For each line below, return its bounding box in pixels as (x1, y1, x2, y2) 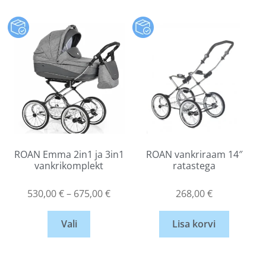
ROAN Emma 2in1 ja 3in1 (14, 147, 124, 161)
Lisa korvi (172, 217, 216, 231)
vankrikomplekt (34, 159, 104, 172)
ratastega (172, 159, 216, 172)
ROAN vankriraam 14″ (145, 147, 242, 161)
